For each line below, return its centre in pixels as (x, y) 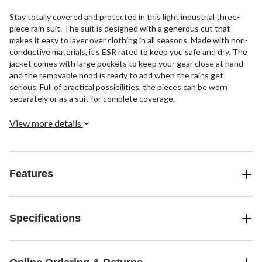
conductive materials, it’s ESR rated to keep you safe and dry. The (128, 52)
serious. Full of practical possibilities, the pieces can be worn (118, 87)
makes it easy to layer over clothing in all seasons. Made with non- (129, 40)
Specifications (45, 218)
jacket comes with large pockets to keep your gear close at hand (126, 64)
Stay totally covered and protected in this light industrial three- (125, 17)
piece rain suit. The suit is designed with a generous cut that (120, 29)
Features (31, 174)
